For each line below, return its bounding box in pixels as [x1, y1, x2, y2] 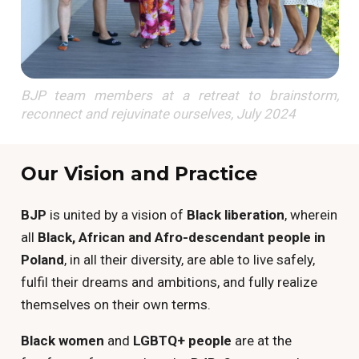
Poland [20, 251, 64, 268]
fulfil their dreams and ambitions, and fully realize [20, 273, 317, 290]
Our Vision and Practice [20, 162, 257, 186]
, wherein [284, 206, 337, 223]
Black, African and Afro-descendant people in [37, 228, 325, 245]
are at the [231, 332, 292, 349]
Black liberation [186, 206, 284, 223]
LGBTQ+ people [132, 332, 232, 349]
